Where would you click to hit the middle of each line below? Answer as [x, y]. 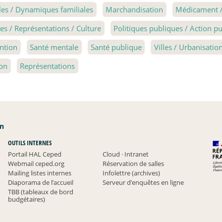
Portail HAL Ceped [34, 154]
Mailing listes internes [39, 173]
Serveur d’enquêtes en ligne [143, 182]
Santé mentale [54, 47]
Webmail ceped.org [36, 163]
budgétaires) [26, 199]
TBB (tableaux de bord [40, 192]
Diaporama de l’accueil [40, 182]
